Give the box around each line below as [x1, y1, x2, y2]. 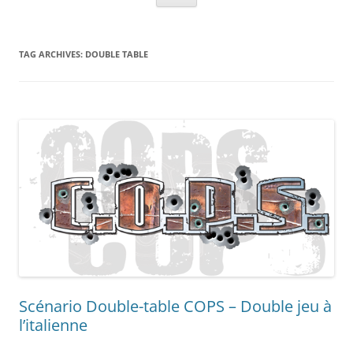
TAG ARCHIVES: [19, 48, 85, 60]
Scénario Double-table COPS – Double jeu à [19, 295, 332, 318]
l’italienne [19, 314, 87, 336]
